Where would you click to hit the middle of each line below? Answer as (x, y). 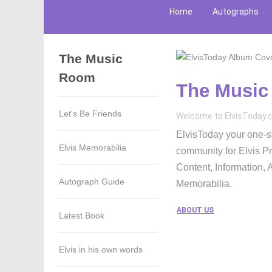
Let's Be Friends (90, 114)
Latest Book (82, 216)
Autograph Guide (92, 182)
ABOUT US (195, 210)
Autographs (236, 12)
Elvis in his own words (101, 250)
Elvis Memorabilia (93, 148)
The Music (91, 59)
